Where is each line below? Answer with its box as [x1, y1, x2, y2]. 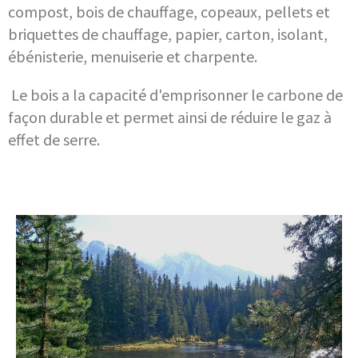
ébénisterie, [8, 46, 90, 67]
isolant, [277, 24, 328, 45]
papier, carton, [175, 24, 277, 45]
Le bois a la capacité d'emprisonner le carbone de [11, 85, 343, 105]
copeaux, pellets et [201, 2, 330, 22]
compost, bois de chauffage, [8, 2, 201, 22]
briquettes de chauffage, [8, 24, 175, 45]
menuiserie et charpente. [90, 46, 257, 67]
